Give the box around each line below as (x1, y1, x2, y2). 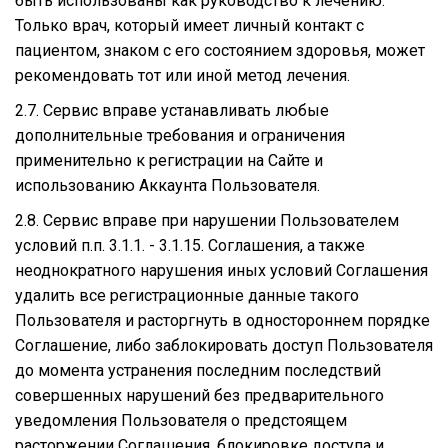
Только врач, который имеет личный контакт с (15, 15, 364, 35)
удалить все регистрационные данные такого (15, 285, 359, 305)
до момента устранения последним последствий (15, 360, 381, 380)
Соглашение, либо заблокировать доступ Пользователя (15, 335, 433, 355)
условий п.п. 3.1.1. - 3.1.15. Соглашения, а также (15, 235, 365, 255)
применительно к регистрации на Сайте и (15, 150, 323, 170)
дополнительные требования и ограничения (15, 125, 345, 145)
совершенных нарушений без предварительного (15, 385, 384, 405)
